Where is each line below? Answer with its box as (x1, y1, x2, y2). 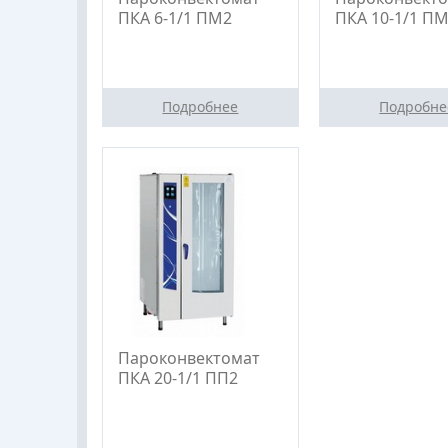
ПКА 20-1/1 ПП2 (118, 366, 238, 389)
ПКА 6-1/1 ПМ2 (118, 6, 232, 29)
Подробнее (162, 96, 239, 116)
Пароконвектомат (118, 346, 260, 369)
